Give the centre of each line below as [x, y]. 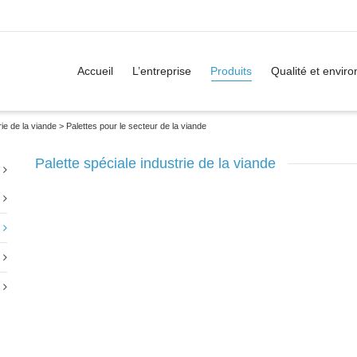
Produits [231, 71]
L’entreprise [162, 71]
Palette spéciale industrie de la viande [155, 163]
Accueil [95, 71]
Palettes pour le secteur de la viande [136, 126]
